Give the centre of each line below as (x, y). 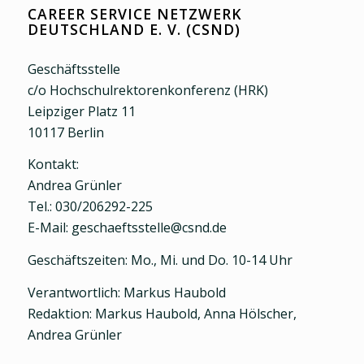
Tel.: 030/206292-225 (90, 207)
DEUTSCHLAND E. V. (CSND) (134, 29)
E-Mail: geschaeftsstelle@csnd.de (127, 228)
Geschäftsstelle (74, 69)
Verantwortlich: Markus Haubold (126, 292)
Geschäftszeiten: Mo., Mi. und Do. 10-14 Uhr (160, 260)
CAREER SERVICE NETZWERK (134, 13)
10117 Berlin (65, 132)
